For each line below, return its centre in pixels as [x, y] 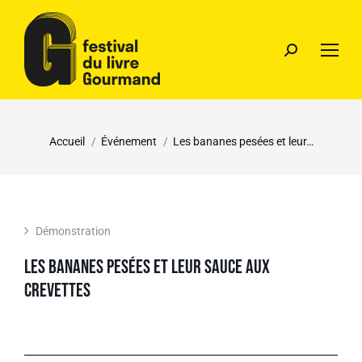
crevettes [57, 290]
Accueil [67, 141]
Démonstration [73, 231]
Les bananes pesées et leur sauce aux [147, 267]
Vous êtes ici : [88, 131]
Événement [128, 141]
